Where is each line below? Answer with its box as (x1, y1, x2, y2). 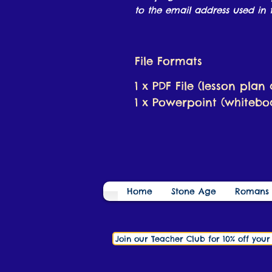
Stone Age (171, 186, 216, 197)
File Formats (135, 54, 202, 69)
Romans (234, 186, 269, 197)
